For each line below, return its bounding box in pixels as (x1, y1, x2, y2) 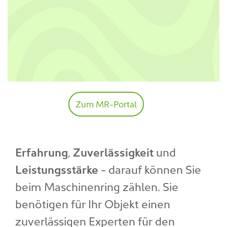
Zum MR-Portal (75, 97, 137, 110)
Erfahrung (15, 143, 68, 160)
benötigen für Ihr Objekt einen (15, 195, 170, 211)
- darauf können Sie (98, 160, 201, 177)
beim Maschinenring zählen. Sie (15, 177, 178, 194)
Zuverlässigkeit (73, 143, 154, 160)
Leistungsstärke (15, 160, 98, 177)
